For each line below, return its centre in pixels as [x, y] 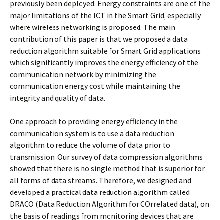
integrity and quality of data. [57, 98]
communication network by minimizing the [83, 74]
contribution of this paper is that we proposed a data [99, 39]
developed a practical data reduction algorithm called [100, 192]
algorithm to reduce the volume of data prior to [90, 145]
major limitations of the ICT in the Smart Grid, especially [105, 15]
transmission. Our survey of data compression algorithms [106, 157]
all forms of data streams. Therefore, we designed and [100, 180]
